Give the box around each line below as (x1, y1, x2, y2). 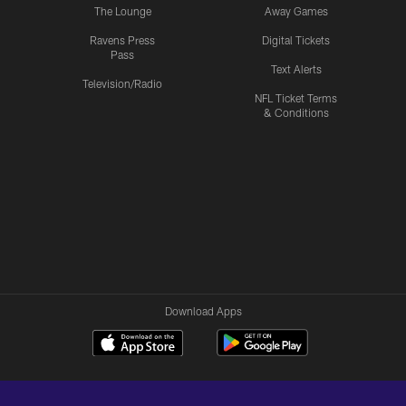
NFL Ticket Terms (255, 91, 337, 104)
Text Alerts (270, 62, 322, 75)
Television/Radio (82, 76, 162, 90)
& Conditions (263, 105, 329, 119)
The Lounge (93, 4, 151, 17)
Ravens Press (90, 33, 155, 46)
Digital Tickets (262, 33, 330, 46)
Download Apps (164, 304, 242, 317)
